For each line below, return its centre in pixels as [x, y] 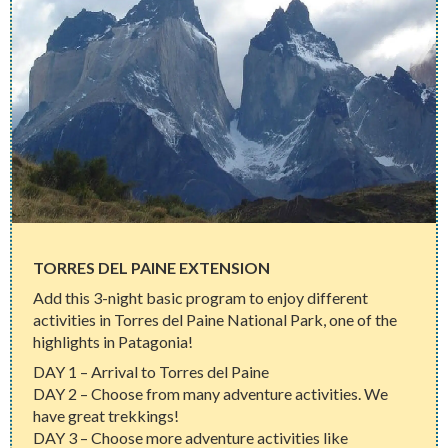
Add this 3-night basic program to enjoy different [201, 297]
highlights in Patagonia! [113, 341]
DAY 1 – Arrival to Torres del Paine [151, 371]
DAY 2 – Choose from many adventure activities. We [211, 393]
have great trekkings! [106, 415]
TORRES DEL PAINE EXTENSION [152, 267]
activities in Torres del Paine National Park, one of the [215, 319]
